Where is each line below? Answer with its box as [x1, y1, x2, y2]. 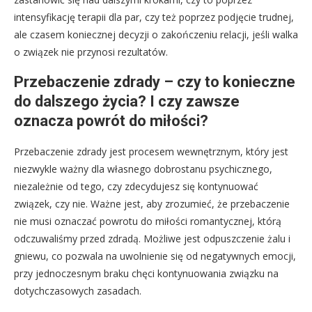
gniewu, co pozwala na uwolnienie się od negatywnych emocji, [14, 249, 296, 263]
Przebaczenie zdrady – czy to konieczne [14, 73, 295, 91]
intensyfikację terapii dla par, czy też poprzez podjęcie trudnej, [14, 10, 294, 24]
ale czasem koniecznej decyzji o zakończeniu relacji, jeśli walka [14, 28, 298, 42]
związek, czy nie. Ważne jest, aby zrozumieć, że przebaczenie [14, 197, 290, 211]
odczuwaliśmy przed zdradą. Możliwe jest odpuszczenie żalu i [14, 232, 290, 246]
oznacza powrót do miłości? [14, 112, 208, 130]
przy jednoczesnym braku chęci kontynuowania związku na [14, 267, 279, 281]
